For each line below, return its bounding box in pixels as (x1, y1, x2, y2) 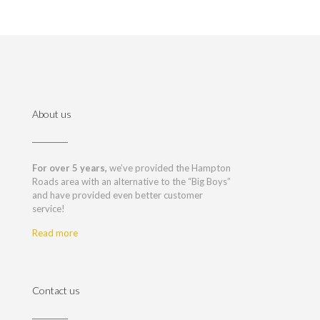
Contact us (32, 284, 80, 296)
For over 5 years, (32, 162, 107, 174)
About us (32, 108, 71, 120)
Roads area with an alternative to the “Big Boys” (32, 176, 231, 187)
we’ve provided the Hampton (107, 162, 231, 174)
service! (32, 203, 65, 214)
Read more (32, 227, 78, 239)
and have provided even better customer (32, 189, 203, 201)
